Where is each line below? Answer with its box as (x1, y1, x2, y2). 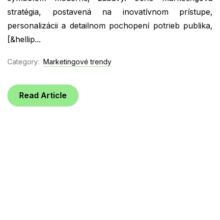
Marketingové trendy (43, 57, 111, 66)
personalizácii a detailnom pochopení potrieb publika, (7, 21, 213, 31)
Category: (7, 57, 39, 66)
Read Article (19, 90, 67, 101)
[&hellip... (7, 34, 41, 45)
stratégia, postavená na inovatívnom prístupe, (7, 7, 213, 17)
